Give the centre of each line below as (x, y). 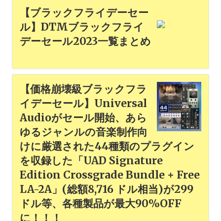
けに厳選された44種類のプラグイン (107, 146)
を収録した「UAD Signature (91, 161)
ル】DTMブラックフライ (82, 27)
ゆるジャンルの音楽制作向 (84, 132)
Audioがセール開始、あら (83, 118)
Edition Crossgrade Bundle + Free (110, 175)
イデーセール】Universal (83, 103)
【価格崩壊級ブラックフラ (83, 89)
